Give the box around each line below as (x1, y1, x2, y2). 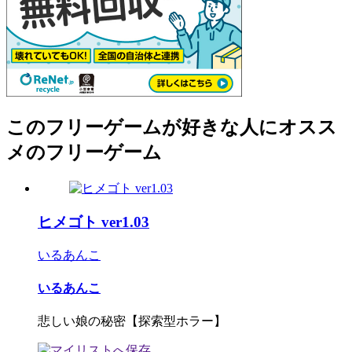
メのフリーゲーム (6, 142, 162, 163)
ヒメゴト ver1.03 (38, 214, 149, 231)
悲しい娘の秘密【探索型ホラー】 (38, 314, 226, 328)
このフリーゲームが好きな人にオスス (6, 117, 337, 138)
